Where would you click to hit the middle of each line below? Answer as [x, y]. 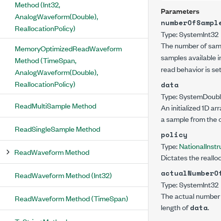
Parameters [180, 11]
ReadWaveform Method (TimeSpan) [72, 198]
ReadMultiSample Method [55, 105]
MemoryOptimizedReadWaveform [68, 48]
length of [175, 207]
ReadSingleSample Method [57, 129]
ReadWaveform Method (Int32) [63, 175]
